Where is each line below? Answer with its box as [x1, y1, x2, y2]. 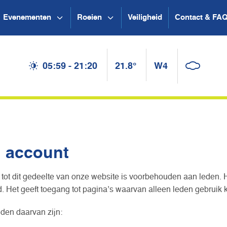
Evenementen [3, 14, 51, 21]
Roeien [77, 14, 102, 21]
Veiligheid [128, 14, 162, 21]
